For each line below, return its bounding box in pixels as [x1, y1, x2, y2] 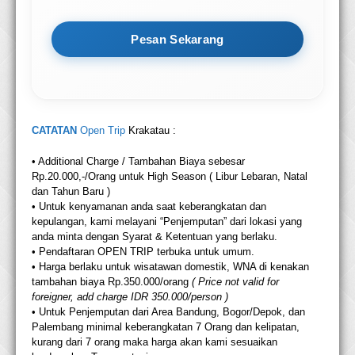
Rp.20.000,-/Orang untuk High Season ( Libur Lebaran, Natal [32, 170, 307, 183]
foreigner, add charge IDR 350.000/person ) [32, 291, 228, 303]
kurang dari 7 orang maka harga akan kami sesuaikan [32, 336, 277, 349]
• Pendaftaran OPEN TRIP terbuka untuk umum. [32, 246, 254, 258]
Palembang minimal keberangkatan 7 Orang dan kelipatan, [32, 321, 300, 334]
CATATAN [32, 124, 80, 137]
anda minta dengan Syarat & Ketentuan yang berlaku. [32, 231, 277, 243]
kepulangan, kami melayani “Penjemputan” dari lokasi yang [32, 216, 302, 228]
